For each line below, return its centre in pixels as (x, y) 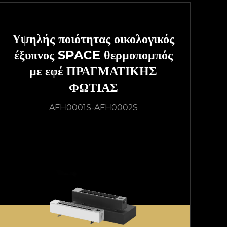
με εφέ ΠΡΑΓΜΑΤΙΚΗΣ (93, 71)
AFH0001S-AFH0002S (93, 108)
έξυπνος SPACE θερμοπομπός (93, 55)
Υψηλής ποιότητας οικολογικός (93, 39)
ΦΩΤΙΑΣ (93, 87)
